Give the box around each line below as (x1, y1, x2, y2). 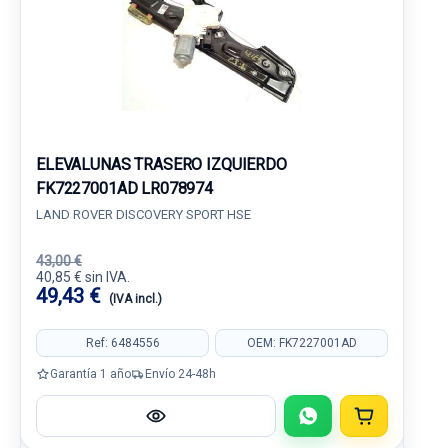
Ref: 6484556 (85, 335, 160, 350)
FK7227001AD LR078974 (36, 179, 213, 198)
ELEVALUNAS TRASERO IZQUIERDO (36, 155, 287, 174)
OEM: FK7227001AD (246, 335, 357, 350)
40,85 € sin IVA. (36, 269, 130, 285)
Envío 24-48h (145, 366, 216, 381)
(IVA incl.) (109, 292, 162, 306)
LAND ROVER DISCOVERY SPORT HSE (36, 207, 251, 222)
